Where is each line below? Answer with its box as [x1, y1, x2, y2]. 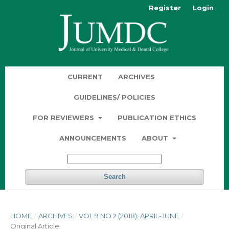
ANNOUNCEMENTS [59, 133, 127, 142]
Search [103, 172, 126, 180]
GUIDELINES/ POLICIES [74, 93, 155, 101]
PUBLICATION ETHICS [117, 113, 196, 122]
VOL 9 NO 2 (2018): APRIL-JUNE [79, 211, 179, 220]
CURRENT [67, 72, 103, 81]
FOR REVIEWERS [33, 113, 97, 122]
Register [149, 4, 181, 12]
